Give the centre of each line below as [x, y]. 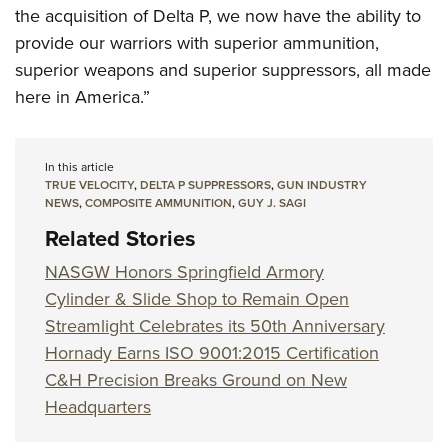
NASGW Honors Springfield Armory [184, 272]
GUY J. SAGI [272, 203]
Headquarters [98, 407]
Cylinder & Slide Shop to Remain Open [197, 299]
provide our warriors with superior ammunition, [197, 43]
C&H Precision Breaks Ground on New [196, 380]
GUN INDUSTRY [322, 185]
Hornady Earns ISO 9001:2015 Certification [212, 353]
